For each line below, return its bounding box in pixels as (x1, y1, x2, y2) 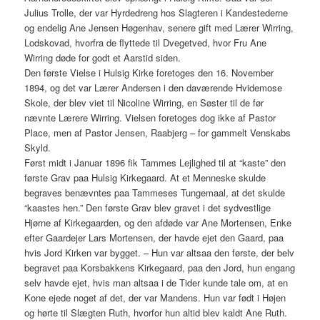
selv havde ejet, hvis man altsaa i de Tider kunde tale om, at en (24, 276, 289, 290)
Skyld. (24, 141, 51, 155)
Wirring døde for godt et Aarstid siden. (24, 51, 181, 65)
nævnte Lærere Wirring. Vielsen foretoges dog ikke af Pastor (24, 111, 276, 125)
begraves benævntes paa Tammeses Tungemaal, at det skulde (24, 186, 286, 200)
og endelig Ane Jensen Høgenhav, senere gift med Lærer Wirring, (24, 21, 294, 35)
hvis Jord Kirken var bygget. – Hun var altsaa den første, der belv (24, 246, 295, 260)
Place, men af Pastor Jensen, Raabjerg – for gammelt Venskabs (24, 126, 291, 140)
